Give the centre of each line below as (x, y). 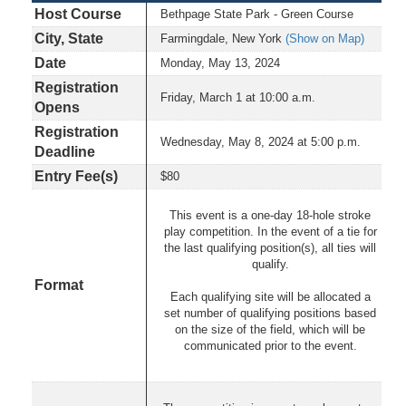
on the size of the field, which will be (270, 329)
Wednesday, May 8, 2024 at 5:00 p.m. (261, 141)
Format (59, 285)
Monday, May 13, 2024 (220, 63)
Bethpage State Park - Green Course (257, 14)
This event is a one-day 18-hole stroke (270, 215)
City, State (69, 38)
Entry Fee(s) (76, 176)
